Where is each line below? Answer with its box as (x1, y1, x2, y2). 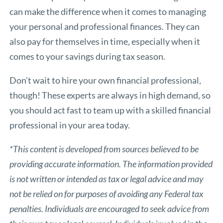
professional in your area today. (9, 119, 130, 131)
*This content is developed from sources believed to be (9, 143, 199, 155)
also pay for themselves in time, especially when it (9, 36, 201, 47)
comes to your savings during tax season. (9, 51, 166, 62)
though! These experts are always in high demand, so (9, 90, 211, 101)
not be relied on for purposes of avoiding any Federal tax (9, 188, 204, 200)
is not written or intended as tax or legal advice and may (9, 173, 204, 185)
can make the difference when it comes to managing (9, 6, 207, 17)
